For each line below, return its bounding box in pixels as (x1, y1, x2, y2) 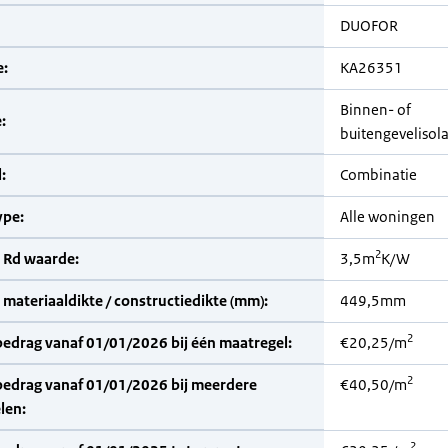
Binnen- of (340, 100, 411, 119)
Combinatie (340, 165, 417, 184)
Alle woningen (340, 207, 435, 226)
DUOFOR (340, 16, 398, 35)
